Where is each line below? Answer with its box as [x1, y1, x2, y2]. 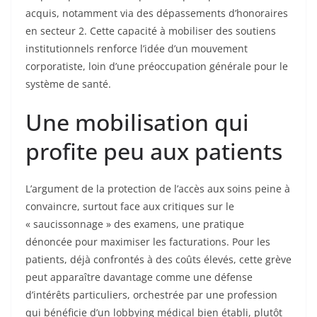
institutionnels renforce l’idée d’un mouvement [25, 42, 248, 56]
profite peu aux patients [25, 136, 282, 167]
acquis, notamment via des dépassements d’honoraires [25, 6, 288, 21]
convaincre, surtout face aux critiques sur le [25, 200, 234, 214]
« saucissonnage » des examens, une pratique [25, 217, 244, 231]
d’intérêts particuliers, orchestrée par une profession [25, 288, 277, 302]
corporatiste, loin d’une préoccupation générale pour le [25, 59, 288, 74]
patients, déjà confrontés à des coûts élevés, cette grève [25, 253, 292, 267]
